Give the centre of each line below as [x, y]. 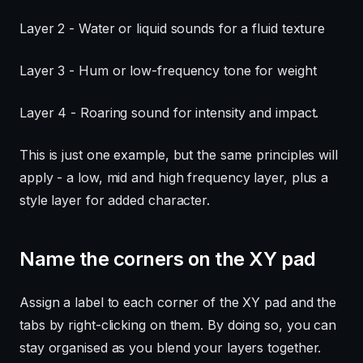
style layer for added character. [115, 201]
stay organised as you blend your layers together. [171, 348]
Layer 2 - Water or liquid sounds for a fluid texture [173, 29]
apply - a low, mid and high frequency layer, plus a [174, 178]
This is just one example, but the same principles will [179, 155]
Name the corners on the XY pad [168, 259]
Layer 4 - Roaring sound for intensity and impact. [169, 113]
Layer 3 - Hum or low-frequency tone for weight [168, 71]
